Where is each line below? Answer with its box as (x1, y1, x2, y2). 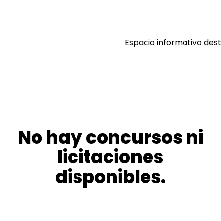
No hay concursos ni (17, 124, 203, 150)
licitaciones (57, 144, 164, 170)
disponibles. (55, 164, 166, 189)
